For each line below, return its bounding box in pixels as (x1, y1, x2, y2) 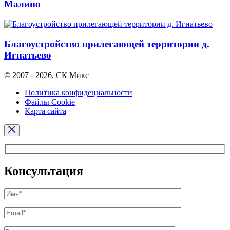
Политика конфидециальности (25, 88, 132, 97)
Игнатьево (4, 49, 51, 61)
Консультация (4, 164, 83, 178)
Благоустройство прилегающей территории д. (4, 38, 209, 49)
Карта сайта (25, 106, 66, 116)
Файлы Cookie (25, 97, 75, 106)
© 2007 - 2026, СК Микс (4, 70, 89, 80)
